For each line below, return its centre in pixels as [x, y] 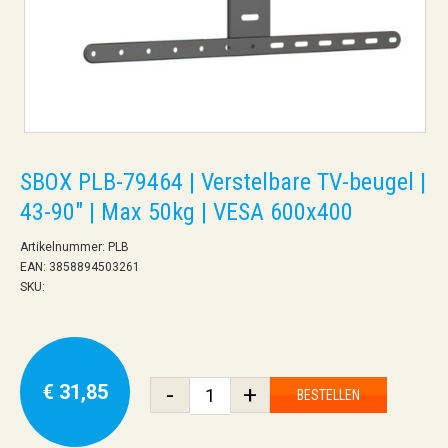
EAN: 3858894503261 [80, 266]
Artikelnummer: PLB [74, 246]
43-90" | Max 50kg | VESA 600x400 [186, 211]
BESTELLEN [328, 394]
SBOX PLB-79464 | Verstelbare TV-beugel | [223, 181]
